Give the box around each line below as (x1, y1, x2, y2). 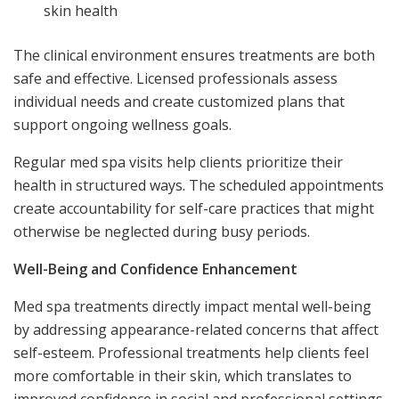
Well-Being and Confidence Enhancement (13, 258, 297, 279)
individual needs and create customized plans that (13, 91, 345, 111)
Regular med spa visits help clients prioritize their (13, 151, 343, 172)
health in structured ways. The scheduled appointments (13, 175, 384, 195)
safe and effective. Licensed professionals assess (13, 68, 338, 88)
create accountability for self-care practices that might (13, 198, 374, 218)
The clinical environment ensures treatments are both (13, 45, 375, 65)
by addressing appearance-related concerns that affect (13, 319, 379, 339)
